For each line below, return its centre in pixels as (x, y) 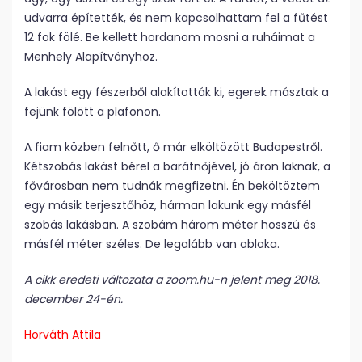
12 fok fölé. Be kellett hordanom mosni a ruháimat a (170, 38)
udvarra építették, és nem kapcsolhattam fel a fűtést (176, 18)
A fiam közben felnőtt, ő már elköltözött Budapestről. (173, 147)
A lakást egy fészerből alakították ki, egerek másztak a (177, 93)
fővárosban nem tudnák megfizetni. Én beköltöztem (172, 186)
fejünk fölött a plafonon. (93, 112)
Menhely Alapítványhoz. (91, 57)
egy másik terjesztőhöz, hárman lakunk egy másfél (168, 206)
